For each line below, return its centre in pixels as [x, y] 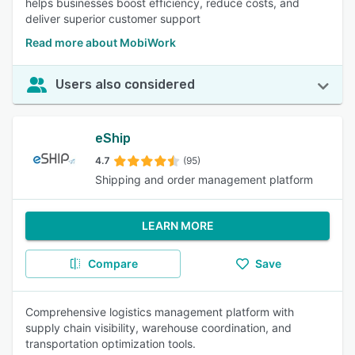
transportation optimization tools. [111, 344]
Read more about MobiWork [101, 42]
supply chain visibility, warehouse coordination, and [158, 328]
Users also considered [125, 84]
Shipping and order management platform [204, 179]
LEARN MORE [177, 225]
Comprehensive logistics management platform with [160, 312]
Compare [113, 263]
